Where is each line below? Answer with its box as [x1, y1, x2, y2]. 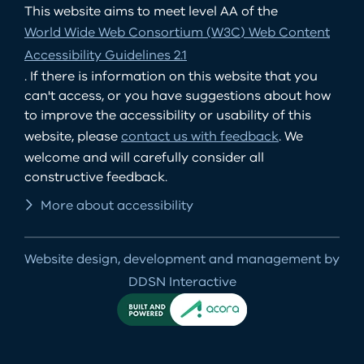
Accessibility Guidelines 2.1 [24, 46, 187, 65]
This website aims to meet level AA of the [24, 2, 278, 21]
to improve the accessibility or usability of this [24, 106, 311, 125]
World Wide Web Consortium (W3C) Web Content [24, 24, 330, 42]
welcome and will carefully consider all [24, 149, 264, 167]
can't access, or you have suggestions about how [24, 87, 331, 106]
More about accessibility [41, 197, 193, 215]
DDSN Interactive [128, 273, 236, 292]
